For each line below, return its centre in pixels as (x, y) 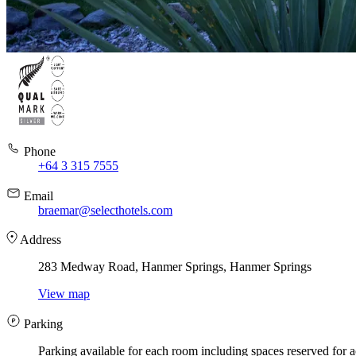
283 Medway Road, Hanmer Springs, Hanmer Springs (175, 267)
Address (39, 240)
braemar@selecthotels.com (105, 211)
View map (64, 294)
